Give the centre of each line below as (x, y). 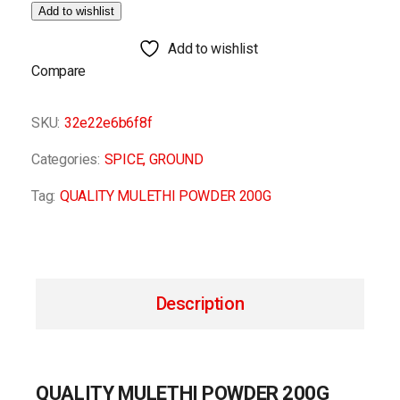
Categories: (66, 159)
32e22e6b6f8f (108, 123)
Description (200, 304)
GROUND (176, 159)
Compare (59, 71)
